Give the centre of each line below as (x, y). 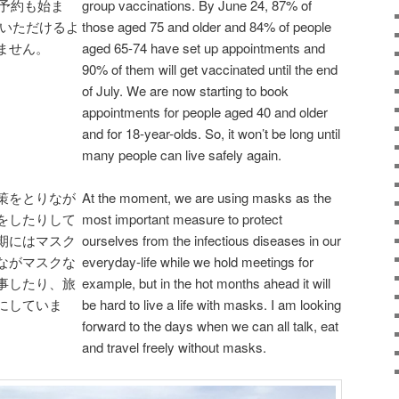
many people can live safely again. (182, 154)
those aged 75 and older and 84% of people (207, 26)
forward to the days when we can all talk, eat (210, 326)
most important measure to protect (182, 219)
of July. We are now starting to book (185, 90)
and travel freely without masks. (174, 347)
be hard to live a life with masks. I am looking (212, 305)
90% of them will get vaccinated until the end (210, 69)
